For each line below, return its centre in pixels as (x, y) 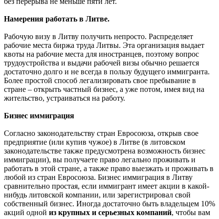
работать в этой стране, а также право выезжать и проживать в (109, 168)
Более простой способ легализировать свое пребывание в (100, 80)
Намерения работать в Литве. (57, 19)
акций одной (26, 212)
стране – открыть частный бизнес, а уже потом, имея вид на (104, 89)
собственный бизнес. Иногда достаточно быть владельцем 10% (109, 203)
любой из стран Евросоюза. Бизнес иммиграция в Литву (98, 177)
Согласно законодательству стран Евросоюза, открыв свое (101, 133)
